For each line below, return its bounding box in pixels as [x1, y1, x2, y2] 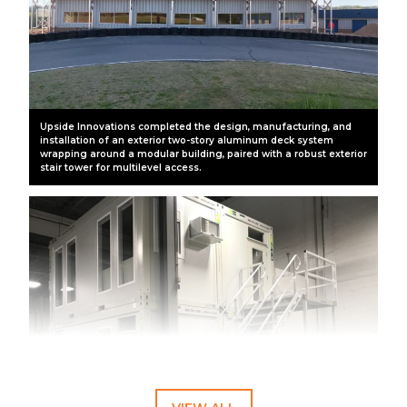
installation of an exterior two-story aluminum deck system [40, 134, 333, 146]
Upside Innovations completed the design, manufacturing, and [40, 120, 352, 133]
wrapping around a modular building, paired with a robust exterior [40, 147, 367, 160]
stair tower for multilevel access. [40, 161, 202, 174]
